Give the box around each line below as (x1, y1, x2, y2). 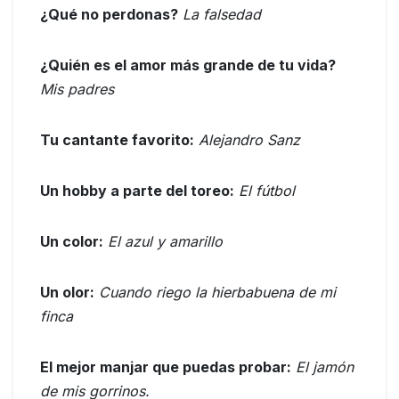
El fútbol (239, 182, 295, 200)
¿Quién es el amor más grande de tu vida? (40, 56, 336, 75)
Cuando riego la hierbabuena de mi (99, 283, 336, 302)
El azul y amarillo (108, 232, 223, 251)
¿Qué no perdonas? (40, 5, 178, 24)
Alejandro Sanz (199, 131, 300, 150)
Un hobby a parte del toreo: (40, 182, 234, 200)
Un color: (40, 232, 103, 251)
